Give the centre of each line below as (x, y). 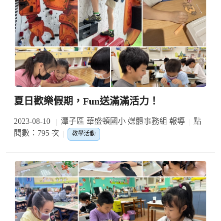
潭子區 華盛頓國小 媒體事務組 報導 (123, 121)
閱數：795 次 (37, 133)
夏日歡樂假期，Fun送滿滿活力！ (86, 101)
